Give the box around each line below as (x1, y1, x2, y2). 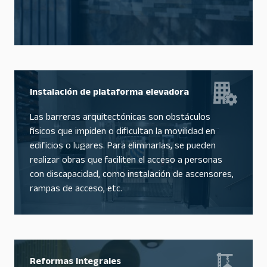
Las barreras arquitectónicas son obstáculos (30, 111, 210, 126)
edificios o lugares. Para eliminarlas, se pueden (30, 139, 216, 154)
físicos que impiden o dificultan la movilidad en (30, 125, 215, 140)
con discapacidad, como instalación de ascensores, (30, 168, 234, 183)
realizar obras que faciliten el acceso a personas (30, 154, 222, 169)
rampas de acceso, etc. (30, 182, 122, 197)
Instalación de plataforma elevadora (30, 86, 189, 101)
